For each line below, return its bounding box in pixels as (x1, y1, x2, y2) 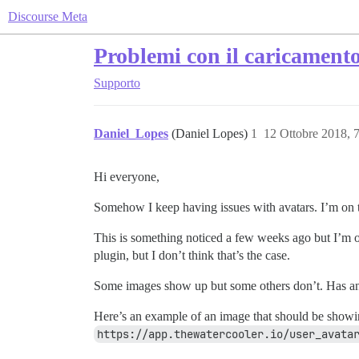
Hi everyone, (94, 170, 159, 184)
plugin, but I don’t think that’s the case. (94, 248, 290, 262)
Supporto (94, 76, 140, 90)
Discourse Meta (8, 10, 87, 23)
